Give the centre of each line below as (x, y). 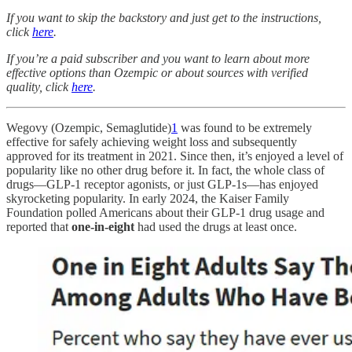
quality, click (39, 86)
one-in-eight (104, 226)
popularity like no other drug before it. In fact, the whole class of (165, 170)
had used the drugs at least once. (217, 226)
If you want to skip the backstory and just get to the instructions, (164, 17)
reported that (39, 226)
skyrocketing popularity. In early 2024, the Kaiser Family (148, 198)
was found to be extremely (245, 127)
